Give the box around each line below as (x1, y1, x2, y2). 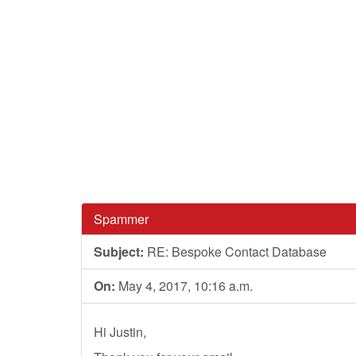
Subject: (94, 242, 144, 261)
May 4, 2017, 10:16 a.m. (115, 277, 253, 295)
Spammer (94, 210, 149, 228)
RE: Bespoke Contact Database (144, 242, 327, 261)
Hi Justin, (94, 323, 146, 341)
